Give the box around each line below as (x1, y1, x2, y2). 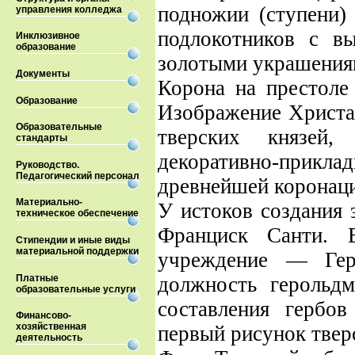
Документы (16, 67, 70, 79)
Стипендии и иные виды (16, 234, 130, 246)
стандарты (16, 132, 67, 144)
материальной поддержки (16, 245, 139, 257)
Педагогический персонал (16, 170, 139, 181)
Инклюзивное (16, 30, 80, 42)
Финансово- (16, 310, 71, 322)
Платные (16, 272, 59, 284)
